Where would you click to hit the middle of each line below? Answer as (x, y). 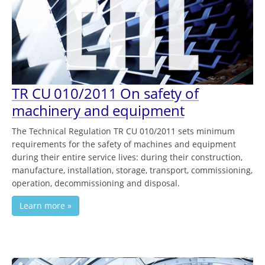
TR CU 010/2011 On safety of (106, 93)
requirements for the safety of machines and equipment (124, 144)
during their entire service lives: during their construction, (127, 157)
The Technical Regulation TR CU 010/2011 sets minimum (123, 131)
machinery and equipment (98, 111)
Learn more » (46, 206)
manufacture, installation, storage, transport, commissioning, (132, 170)
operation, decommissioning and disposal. (96, 183)
